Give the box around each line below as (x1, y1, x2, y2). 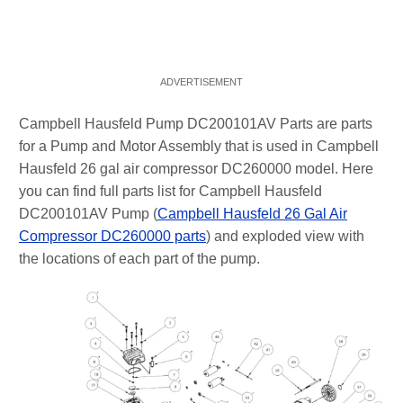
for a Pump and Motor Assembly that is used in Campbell (19, 139, 379, 154)
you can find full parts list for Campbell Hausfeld (19, 184, 322, 199)
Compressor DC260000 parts (19, 228, 206, 244)
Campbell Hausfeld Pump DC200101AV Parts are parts (19, 116, 372, 131)
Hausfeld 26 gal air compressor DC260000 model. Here (19, 161, 373, 176)
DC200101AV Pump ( (19, 206, 157, 221)
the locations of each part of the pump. (19, 251, 260, 266)
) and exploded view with (206, 228, 364, 244)
